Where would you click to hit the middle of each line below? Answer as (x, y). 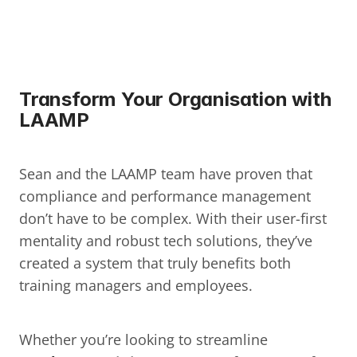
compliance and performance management (165, 196)
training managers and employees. (136, 285)
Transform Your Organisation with (175, 99)
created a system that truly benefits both (155, 263)
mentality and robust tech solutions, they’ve (166, 240)
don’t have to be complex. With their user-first (173, 218)
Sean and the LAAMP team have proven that (166, 173)
